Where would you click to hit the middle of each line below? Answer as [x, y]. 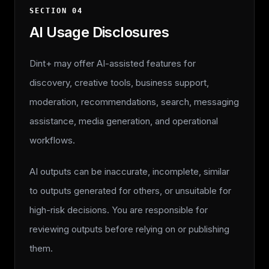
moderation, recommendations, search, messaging [134, 102]
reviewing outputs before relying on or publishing [129, 229]
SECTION [51, 11]
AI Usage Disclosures [99, 32]
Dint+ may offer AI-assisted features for [113, 63]
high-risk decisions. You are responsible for [119, 210]
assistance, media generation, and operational [124, 121]
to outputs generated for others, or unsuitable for [130, 191]
